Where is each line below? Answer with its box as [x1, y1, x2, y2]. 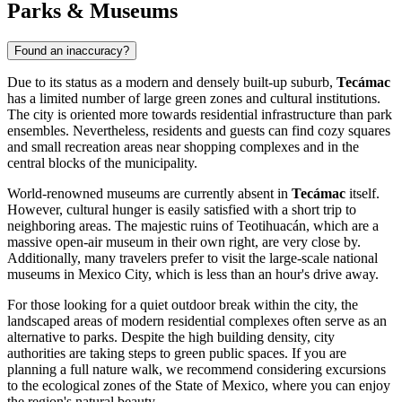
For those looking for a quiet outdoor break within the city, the [7, 297, 358, 313]
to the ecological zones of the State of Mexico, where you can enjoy [7, 378, 390, 394]
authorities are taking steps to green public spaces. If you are [7, 345, 346, 362]
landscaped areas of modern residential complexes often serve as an [7, 313, 387, 329]
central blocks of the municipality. [7, 155, 197, 171]
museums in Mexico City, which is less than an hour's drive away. [7, 267, 379, 283]
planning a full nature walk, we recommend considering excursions [7, 362, 386, 378]
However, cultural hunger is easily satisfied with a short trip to [7, 202, 356, 218]
